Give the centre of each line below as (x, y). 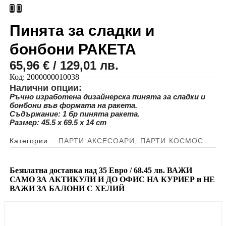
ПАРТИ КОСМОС (172, 141)
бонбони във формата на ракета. (73, 105)
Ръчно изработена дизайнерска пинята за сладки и (107, 97)
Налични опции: (45, 88)
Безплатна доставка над (54, 171)
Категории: (30, 141)
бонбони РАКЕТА (73, 49)
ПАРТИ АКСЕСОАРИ (96, 141)
